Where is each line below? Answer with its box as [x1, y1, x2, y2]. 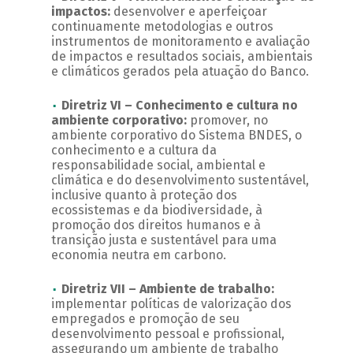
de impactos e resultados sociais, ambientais [50, 49, 313, 65]
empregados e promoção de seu [50, 311, 240, 327]
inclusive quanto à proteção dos [50, 188, 237, 203]
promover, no [189, 113, 268, 128]
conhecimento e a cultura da [50, 143, 217, 158]
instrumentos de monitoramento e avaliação [50, 34, 310, 50]
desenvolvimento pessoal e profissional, [50, 326, 284, 342]
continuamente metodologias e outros [50, 19, 273, 35]
